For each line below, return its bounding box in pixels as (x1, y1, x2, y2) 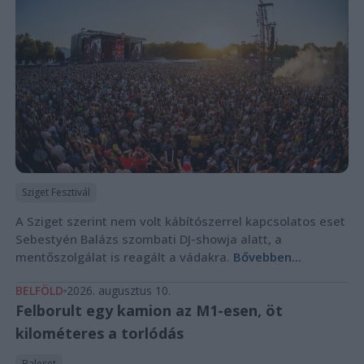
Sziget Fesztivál (21, 184, 90, 199)
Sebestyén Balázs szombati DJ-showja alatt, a (15, 230, 282, 247)
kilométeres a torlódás (15, 323, 184, 343)
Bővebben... (232, 248, 301, 265)
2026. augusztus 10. (66, 282, 171, 298)
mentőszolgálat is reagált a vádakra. (15, 248, 233, 265)
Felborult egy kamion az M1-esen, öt (15, 300, 283, 320)
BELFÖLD (15, 282, 63, 298)
